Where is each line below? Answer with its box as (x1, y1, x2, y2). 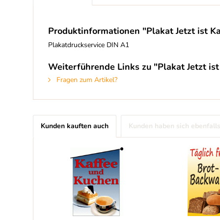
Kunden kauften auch (41, 121, 109, 131)
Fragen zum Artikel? (55, 75, 117, 84)
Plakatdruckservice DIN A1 (48, 40, 129, 50)
